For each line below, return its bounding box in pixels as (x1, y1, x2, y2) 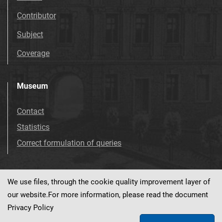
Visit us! (7, 184, 35, 194)
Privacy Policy (7, 203, 54, 212)
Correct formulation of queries (17, 138, 121, 148)
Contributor (17, 10, 56, 20)
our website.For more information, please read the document (7, 190, 208, 199)
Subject (17, 29, 43, 39)
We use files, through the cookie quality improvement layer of (7, 177, 210, 186)
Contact (17, 106, 44, 116)
